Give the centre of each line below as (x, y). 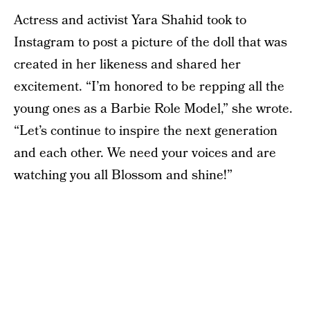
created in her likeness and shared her (127, 65)
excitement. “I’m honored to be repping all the (149, 87)
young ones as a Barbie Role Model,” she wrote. (153, 109)
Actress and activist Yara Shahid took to (130, 20)
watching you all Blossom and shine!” (123, 175)
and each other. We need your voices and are (145, 153)
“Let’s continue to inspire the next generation (146, 131)
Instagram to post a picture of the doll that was (151, 43)
